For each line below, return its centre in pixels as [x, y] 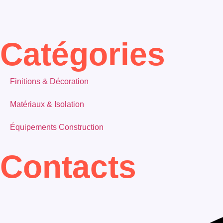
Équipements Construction [57, 127]
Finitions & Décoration [49, 82]
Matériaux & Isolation [47, 105]
